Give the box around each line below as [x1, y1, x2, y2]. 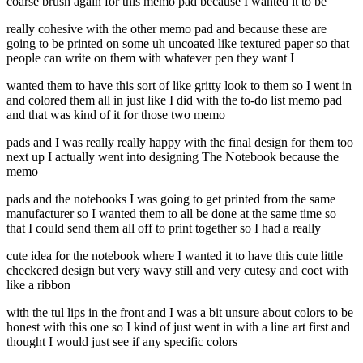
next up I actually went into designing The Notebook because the [6, 150, 339, 164]
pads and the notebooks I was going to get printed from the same [6, 192, 335, 207]
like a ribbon [6, 278, 70, 293]
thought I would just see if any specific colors [6, 335, 237, 349]
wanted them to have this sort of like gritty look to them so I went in [6, 79, 352, 93]
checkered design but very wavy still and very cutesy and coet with [6, 263, 348, 278]
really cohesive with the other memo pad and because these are [6, 22, 327, 36]
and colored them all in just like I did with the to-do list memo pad [6, 93, 342, 108]
